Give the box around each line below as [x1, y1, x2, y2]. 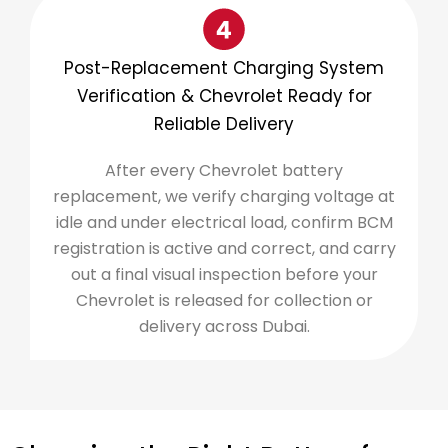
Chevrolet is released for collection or [75, 288, 373, 312]
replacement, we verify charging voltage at [53, 184, 395, 208]
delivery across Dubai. [138, 314, 310, 338]
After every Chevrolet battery [105, 158, 343, 182]
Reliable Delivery [154, 111, 294, 136]
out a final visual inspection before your [70, 262, 378, 286]
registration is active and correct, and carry [52, 236, 396, 260]
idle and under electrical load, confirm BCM [55, 210, 393, 234]
